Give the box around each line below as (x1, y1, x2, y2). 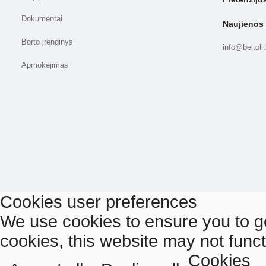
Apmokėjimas (21, 61, 68, 70)
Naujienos (222, 19, 264, 29)
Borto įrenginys (21, 38, 73, 47)
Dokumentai (21, 15, 62, 24)
